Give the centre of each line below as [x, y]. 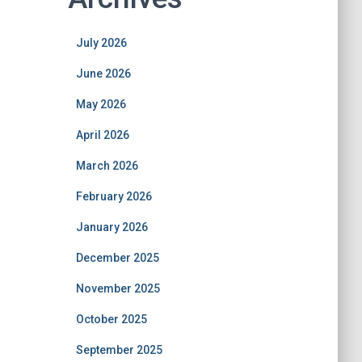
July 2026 [101, 43]
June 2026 [103, 74]
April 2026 [102, 135]
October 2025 [111, 319]
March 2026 [107, 166]
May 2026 [101, 104]
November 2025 [118, 288]
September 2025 [119, 350]
